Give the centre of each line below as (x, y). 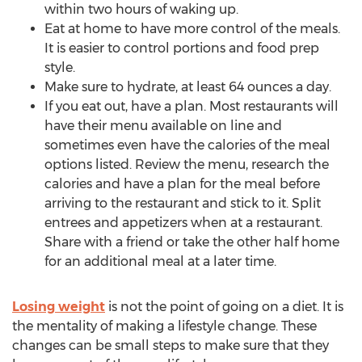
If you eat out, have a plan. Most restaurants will (192, 106)
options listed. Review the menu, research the (187, 164)
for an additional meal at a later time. (160, 261)
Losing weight (59, 307)
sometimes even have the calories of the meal (187, 145)
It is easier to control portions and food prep (182, 48)
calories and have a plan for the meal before (182, 184)
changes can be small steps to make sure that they (170, 345)
